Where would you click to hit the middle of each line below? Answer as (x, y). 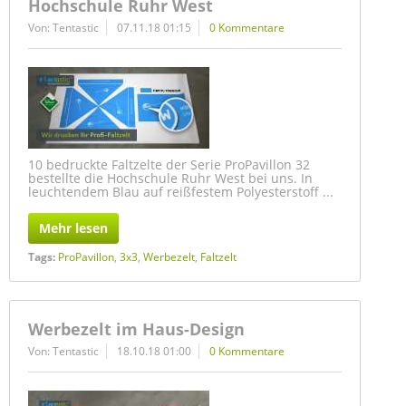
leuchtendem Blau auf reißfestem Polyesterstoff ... (181, 192)
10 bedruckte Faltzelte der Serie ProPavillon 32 (169, 164)
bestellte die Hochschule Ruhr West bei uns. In (170, 178)
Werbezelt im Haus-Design (136, 329)
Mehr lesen (73, 228)
